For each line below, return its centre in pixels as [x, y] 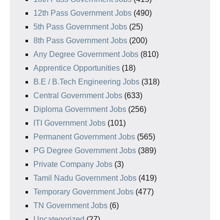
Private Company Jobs [73, 164]
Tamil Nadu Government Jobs [85, 178]
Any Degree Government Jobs [86, 54]
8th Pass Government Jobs [80, 40]
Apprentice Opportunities [77, 68]
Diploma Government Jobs [80, 109]
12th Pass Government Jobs [82, 13]
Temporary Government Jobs [83, 192]
